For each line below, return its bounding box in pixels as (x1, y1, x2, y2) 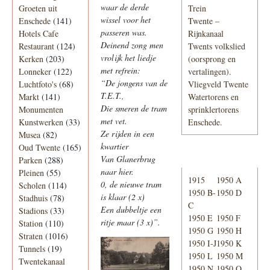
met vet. (101, 115, 128, 127)
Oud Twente (19, 142, 60, 154)
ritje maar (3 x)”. (101, 216, 161, 228)
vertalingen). (187, 66, 231, 78)
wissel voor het (101, 14, 151, 26)
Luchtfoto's (19, 78, 57, 90)
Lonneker (19, 66, 51, 78)
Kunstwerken (19, 116, 63, 128)
